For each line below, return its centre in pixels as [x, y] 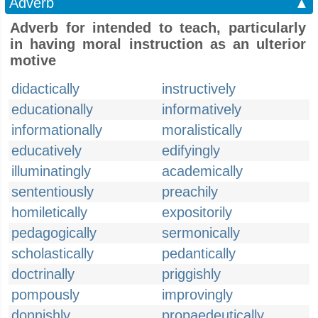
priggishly [191, 274]
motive [33, 60]
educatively [46, 150]
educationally [52, 109]
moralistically [202, 130]
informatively [202, 109]
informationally [57, 130]
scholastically [53, 253]
